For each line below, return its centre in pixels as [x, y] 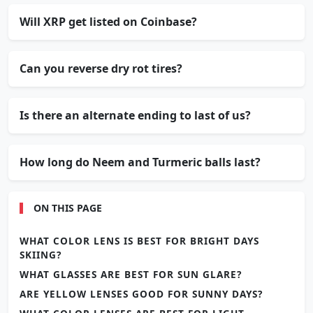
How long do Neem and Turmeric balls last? [140, 162]
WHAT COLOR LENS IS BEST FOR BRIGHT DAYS [139, 240]
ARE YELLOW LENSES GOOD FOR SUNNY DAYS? [141, 293]
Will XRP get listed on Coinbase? [108, 21]
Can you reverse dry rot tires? [101, 68]
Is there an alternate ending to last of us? [135, 115]
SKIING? [41, 254]
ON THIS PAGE [68, 208]
